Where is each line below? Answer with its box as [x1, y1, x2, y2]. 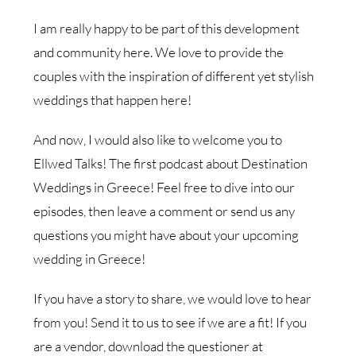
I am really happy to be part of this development [33, 19, 300, 37]
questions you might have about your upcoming [33, 226, 300, 243]
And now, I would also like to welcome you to [33, 130, 283, 148]
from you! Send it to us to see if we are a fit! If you [33, 313, 308, 331]
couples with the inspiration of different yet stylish [33, 67, 315, 84]
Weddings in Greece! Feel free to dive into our [33, 178, 296, 195]
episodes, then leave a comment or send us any [33, 202, 296, 219]
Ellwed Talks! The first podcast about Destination [33, 154, 308, 172]
